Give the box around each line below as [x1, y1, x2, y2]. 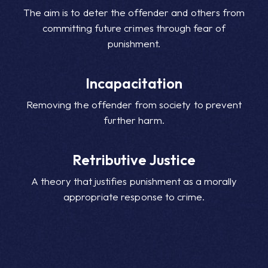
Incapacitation [86, 74, 182, 92]
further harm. [103, 113, 165, 126]
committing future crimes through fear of [42, 21, 226, 34]
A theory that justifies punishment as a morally [31, 174, 237, 187]
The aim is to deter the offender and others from [23, 5, 245, 19]
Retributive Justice [72, 150, 196, 169]
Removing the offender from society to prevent [26, 98, 242, 111]
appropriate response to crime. [63, 190, 205, 203]
